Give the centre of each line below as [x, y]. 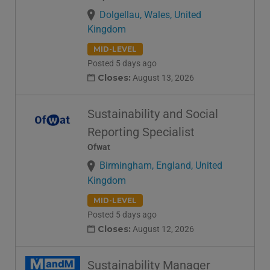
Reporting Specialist [141, 132]
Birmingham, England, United [161, 166]
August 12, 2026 [162, 229]
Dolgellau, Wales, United [150, 14]
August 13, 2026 [162, 78]
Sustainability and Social [153, 114]
